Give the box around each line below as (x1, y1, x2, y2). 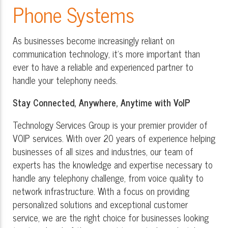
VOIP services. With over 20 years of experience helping (13, 130, 215, 146)
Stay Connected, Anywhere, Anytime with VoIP (13, 94, 190, 110)
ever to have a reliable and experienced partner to (13, 59, 193, 74)
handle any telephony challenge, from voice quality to (13, 169, 204, 185)
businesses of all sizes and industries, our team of (13, 143, 193, 159)
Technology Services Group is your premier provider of (13, 117, 208, 132)
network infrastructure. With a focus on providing (13, 183, 189, 198)
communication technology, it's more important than (13, 45, 200, 61)
